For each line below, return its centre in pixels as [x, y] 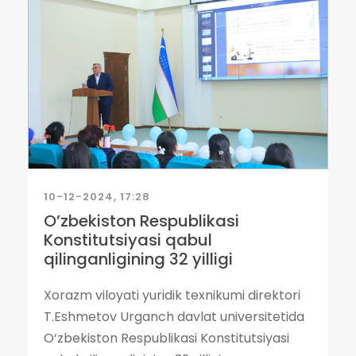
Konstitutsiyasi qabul [128, 240]
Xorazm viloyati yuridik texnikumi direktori [172, 295]
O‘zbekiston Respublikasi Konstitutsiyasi [166, 338]
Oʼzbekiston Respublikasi [141, 221]
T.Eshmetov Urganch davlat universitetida [174, 317]
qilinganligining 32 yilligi [138, 259]
